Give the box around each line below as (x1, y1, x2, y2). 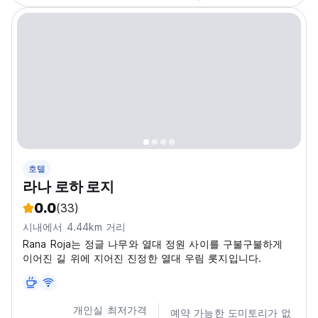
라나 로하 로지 (23, 177, 115, 197)
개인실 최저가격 (73, 304, 147, 316)
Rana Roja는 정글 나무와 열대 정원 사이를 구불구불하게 (23, 238, 283, 250)
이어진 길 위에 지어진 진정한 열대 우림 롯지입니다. (23, 252, 261, 264)
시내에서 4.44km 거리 (23, 221, 126, 233)
